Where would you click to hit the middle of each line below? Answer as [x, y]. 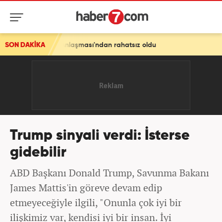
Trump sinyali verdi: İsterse [100, 136]
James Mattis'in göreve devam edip [86, 188]
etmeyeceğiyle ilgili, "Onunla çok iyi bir [96, 202]
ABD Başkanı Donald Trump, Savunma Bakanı [110, 173]
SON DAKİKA [25, 45]
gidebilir [38, 153]
